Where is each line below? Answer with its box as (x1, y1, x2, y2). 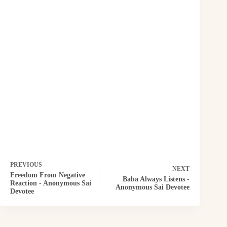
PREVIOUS (10, 161, 42, 168)
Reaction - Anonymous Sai (10, 179, 91, 187)
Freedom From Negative (10, 171, 85, 179)
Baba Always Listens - (123, 175, 190, 183)
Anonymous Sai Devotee (116, 183, 190, 191)
